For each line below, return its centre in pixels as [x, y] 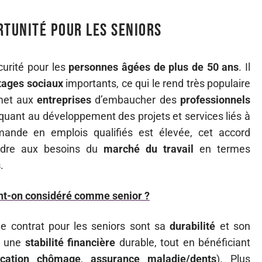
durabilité [193, 226]
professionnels [216, 100]
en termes [222, 149]
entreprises [64, 100]
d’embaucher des [136, 100]
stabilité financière [70, 242]
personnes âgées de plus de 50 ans [154, 67]
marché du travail [149, 149]
